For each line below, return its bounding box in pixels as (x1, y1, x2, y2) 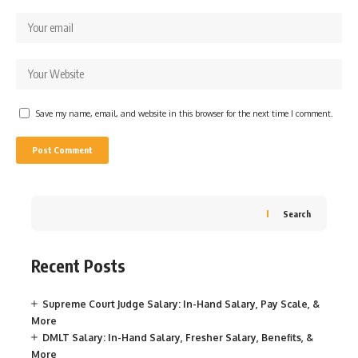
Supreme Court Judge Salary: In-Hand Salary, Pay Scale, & (42, 297, 320, 310)
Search (283, 208, 311, 219)
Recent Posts (31, 255, 125, 277)
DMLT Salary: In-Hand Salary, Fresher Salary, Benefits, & (42, 331, 313, 344)
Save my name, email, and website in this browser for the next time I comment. (36, 108, 333, 119)
